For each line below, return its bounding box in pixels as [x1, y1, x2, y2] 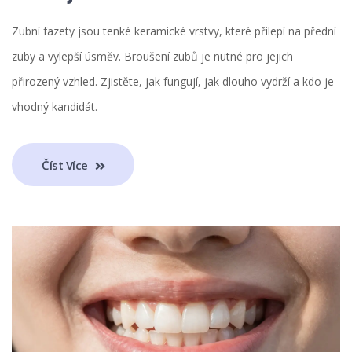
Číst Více [42, 156, 91, 173]
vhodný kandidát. [12, 99, 97, 115]
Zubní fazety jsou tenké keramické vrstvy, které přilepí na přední [12, 24, 336, 39]
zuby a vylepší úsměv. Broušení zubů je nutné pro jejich [12, 49, 293, 64]
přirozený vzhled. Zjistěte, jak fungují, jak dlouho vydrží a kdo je [12, 74, 334, 90]
